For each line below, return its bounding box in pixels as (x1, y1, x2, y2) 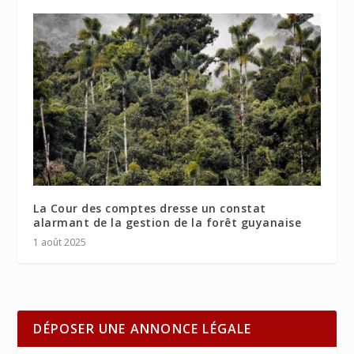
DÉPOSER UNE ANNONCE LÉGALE (33, 319, 252, 337)
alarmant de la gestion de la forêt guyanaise (33, 214, 302, 230)
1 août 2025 (33, 235, 87, 249)
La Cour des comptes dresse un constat (33, 200, 266, 216)
